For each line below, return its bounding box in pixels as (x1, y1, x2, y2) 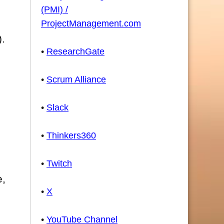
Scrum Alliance (46, 74, 106, 84)
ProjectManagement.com (41, 18, 141, 28)
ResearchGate (46, 46, 104, 56)
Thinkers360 (46, 130, 96, 140)
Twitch (46, 158, 72, 168)
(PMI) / (41, 4, 68, 14)
